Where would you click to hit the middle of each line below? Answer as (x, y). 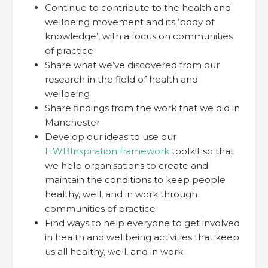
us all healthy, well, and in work (114, 252)
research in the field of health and (121, 80)
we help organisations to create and (127, 166)
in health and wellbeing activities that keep (142, 237)
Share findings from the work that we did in (142, 108)
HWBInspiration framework (107, 151)
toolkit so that (202, 151)
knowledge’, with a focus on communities (139, 36)
